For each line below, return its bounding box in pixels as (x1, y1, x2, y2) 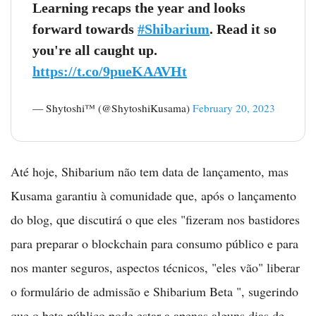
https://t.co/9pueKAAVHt (32, 63, 187, 79)
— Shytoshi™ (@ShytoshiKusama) (32, 101, 193, 115)
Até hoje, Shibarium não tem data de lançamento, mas (11, 163, 288, 180)
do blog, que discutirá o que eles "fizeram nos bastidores (11, 211, 300, 228)
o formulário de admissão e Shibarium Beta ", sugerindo (11, 283, 298, 300)
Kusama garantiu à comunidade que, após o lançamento (11, 187, 296, 204)
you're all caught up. (32, 42, 157, 58)
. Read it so (209, 21, 276, 37)
